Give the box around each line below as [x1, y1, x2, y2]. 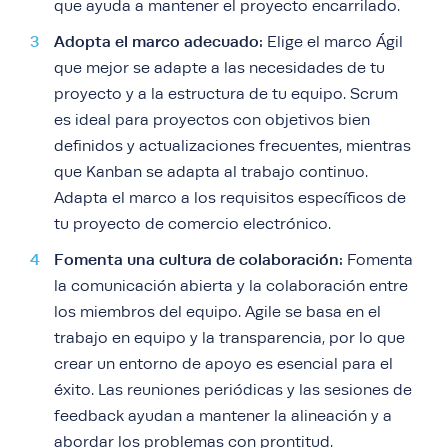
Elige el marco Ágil [263, 33, 403, 52]
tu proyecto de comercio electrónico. [54, 215, 331, 234]
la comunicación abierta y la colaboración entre [54, 277, 408, 296]
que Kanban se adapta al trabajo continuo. [54, 163, 368, 182]
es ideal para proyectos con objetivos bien [54, 111, 370, 130]
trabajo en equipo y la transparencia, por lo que [54, 329, 405, 348]
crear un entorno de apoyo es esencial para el [54, 355, 393, 374]
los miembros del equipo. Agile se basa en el [54, 303, 381, 322]
